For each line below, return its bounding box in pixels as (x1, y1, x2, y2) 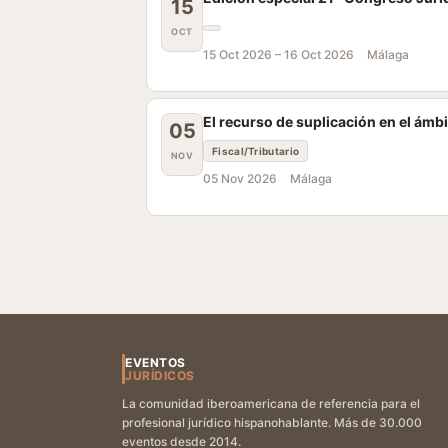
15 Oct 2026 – (203, 47, 284, 62)
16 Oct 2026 (284, 47, 354, 62)
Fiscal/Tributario (212, 145, 300, 157)
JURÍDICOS (125, 368, 195, 383)
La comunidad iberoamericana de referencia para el (122, 396, 420, 411)
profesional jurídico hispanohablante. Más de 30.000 (122, 415, 422, 430)
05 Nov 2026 (203, 171, 277, 186)
